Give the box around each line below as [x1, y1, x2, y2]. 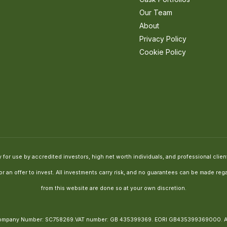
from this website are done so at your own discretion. [41, 185, 186, 192]
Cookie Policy [139, 47, 186, 56]
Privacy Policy [139, 34, 186, 43]
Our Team [139, 8, 172, 17]
